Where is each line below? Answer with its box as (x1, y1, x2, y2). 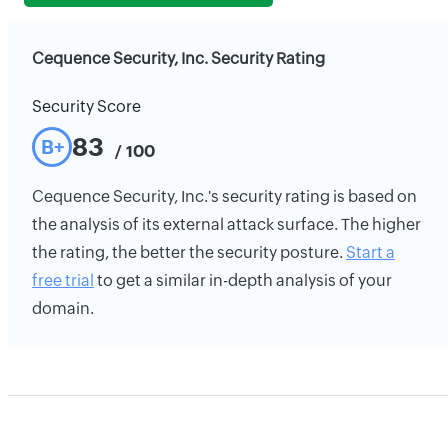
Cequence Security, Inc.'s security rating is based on (32, 187, 417, 206)
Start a (346, 243, 395, 262)
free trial (32, 271, 94, 290)
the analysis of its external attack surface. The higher (32, 215, 421, 234)
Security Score (32, 97, 141, 116)
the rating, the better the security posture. (32, 243, 346, 262)
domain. (32, 299, 94, 318)
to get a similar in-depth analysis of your (94, 271, 392, 290)
